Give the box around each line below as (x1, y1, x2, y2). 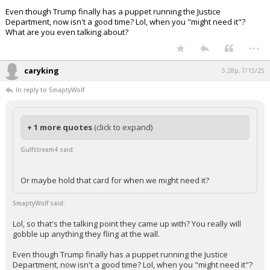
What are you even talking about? (5, 47, 128, 58)
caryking (24, 86, 59, 96)
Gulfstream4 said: (20, 166, 75, 174)
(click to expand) (94, 142, 152, 153)
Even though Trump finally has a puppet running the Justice (5, 27, 221, 37)
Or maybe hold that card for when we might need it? (20, 195, 209, 206)
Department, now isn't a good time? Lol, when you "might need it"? (5, 37, 245, 48)
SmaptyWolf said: (13, 219, 65, 228)
